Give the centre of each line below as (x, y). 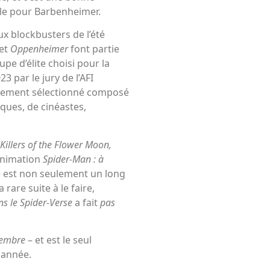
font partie (95, 49)
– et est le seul (60, 240)
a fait (87, 202)
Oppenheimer (40, 49)
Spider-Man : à (73, 159)
